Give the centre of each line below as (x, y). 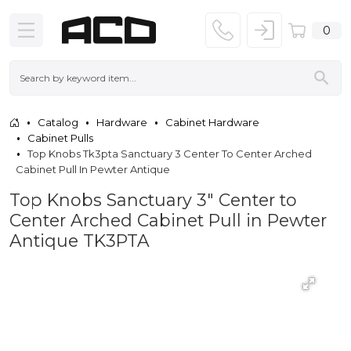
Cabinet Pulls (60, 138)
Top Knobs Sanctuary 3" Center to (153, 199)
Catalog (58, 122)
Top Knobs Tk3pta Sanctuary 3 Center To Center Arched (170, 153)
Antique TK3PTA (80, 240)
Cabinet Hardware (212, 122)
